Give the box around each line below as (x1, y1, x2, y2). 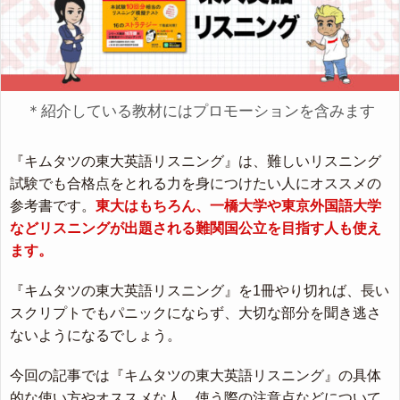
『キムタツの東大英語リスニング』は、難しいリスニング (10, 153, 381, 169)
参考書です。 (10, 197, 96, 213)
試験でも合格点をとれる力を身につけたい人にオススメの (10, 175, 381, 191)
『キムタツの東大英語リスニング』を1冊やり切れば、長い (10, 282, 389, 298)
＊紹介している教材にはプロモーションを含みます (25, 102, 375, 120)
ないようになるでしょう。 (10, 327, 181, 343)
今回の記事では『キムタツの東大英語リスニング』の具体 (10, 367, 381, 383)
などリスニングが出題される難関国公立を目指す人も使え (10, 220, 381, 236)
